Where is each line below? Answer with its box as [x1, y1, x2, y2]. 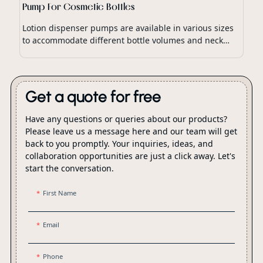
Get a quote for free [25, 87, 161, 107]
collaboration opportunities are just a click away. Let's [25, 150, 235, 162]
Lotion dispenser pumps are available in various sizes [22, 22, 234, 33]
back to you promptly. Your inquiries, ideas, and [25, 138, 213, 150]
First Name [42, 188, 76, 198]
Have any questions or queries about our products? [25, 113, 227, 125]
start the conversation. [25, 163, 114, 174]
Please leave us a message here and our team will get [25, 126, 237, 137]
